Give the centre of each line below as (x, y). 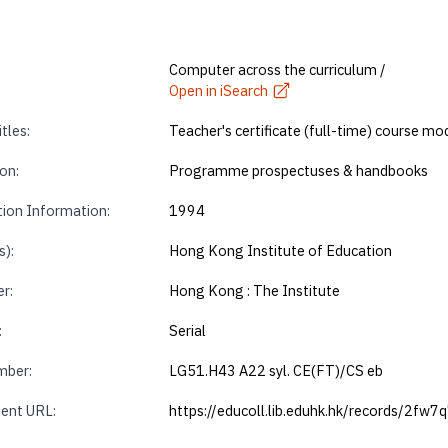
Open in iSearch (219, 90)
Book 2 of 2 (55, 294)
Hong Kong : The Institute (255, 290)
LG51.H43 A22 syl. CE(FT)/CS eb (276, 370)
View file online (64, 327)
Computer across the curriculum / (278, 69)
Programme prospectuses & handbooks (299, 170)
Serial (188, 330)
